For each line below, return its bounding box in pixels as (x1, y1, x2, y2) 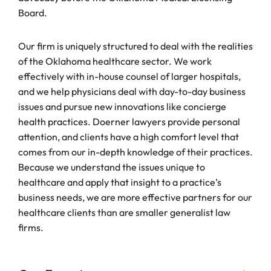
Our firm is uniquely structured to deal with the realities (18, 40, 253, 52)
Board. (18, 7, 49, 19)
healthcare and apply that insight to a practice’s (18, 176, 221, 188)
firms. (18, 221, 44, 233)
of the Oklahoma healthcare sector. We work (18, 55, 212, 67)
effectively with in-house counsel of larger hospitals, (18, 70, 241, 82)
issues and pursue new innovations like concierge (18, 100, 226, 113)
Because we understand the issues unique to (18, 161, 205, 173)
